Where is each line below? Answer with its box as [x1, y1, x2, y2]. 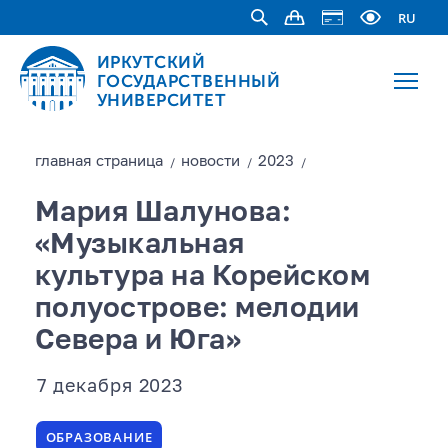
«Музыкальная [34, 231, 245, 259]
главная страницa [34, 154, 163, 169]
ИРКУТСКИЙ [96, 51, 206, 72]
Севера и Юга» [34, 327, 242, 355]
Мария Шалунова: [34, 199, 292, 227]
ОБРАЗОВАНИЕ [45, 427, 153, 446]
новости [180, 154, 240, 169]
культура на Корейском [34, 263, 371, 291]
